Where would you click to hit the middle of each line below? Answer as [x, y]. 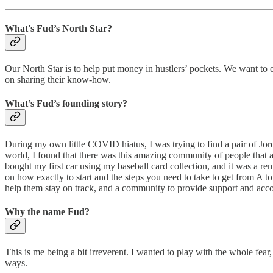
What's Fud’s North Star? [58, 28]
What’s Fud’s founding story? [66, 104]
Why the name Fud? [47, 211]
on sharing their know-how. [58, 80]
